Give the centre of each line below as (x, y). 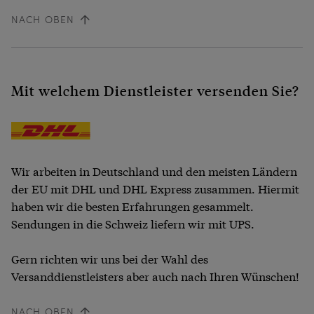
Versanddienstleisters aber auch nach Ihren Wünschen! (155, 276)
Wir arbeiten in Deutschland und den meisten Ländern (154, 171)
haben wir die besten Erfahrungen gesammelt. (132, 206)
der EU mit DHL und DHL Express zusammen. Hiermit (155, 189)
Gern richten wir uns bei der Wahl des (110, 259)
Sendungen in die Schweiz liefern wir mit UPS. (133, 224)
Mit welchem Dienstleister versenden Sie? (155, 91)
